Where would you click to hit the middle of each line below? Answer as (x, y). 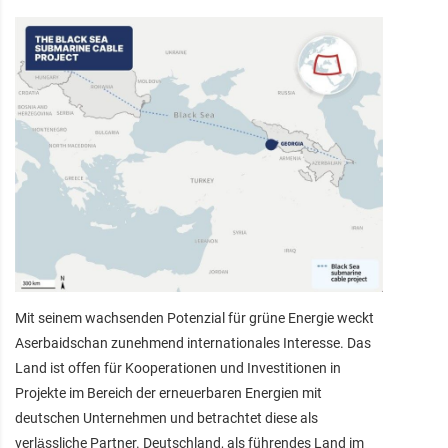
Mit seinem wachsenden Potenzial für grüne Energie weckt (194, 317)
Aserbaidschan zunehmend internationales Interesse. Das (193, 342)
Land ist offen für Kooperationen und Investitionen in (178, 367)
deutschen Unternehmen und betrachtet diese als (166, 417)
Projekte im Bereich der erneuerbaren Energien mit (168, 392)
